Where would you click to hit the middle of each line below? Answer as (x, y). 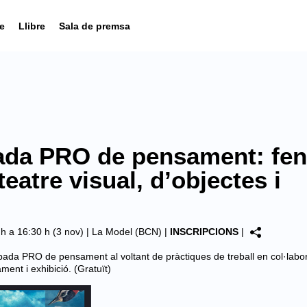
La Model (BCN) (127, 232)
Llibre (32, 26)
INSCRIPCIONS (204, 232)
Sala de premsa (95, 26)
